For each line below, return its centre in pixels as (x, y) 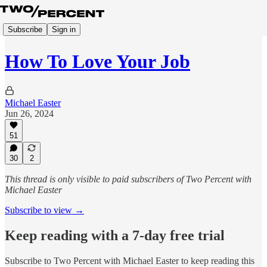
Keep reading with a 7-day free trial (115, 235)
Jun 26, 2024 (29, 113)
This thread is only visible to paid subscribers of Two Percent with (128, 179)
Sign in (64, 29)
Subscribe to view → (44, 210)
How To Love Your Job (97, 62)
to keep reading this (217, 260)
